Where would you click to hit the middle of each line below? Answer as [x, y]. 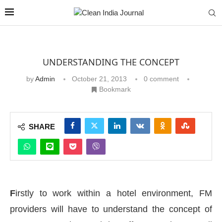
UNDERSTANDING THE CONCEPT [111, 62]
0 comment [161, 79]
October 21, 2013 [99, 79]
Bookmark [115, 89]
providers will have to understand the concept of [111, 209]
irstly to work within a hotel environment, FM [114, 193]
